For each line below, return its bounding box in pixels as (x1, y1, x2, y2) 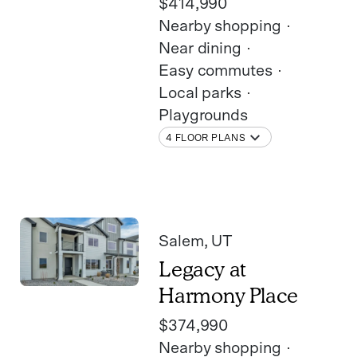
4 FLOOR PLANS (166, 132, 246, 143)
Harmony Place (159, 283, 298, 308)
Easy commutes (159, 63, 273, 80)
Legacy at (159, 257, 247, 282)
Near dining (159, 41, 241, 57)
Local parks (159, 85, 241, 102)
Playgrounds (159, 108, 248, 124)
